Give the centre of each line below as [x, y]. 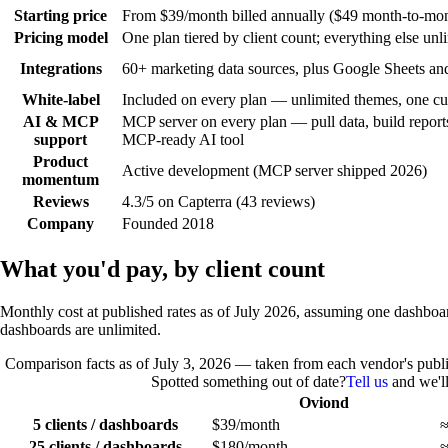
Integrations [60, 69]
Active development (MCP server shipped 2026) [274, 171]
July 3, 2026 [192, 364]
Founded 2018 [168, 224]
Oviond [324, 403]
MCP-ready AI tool [183, 140]
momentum [60, 180]
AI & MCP [60, 122]
